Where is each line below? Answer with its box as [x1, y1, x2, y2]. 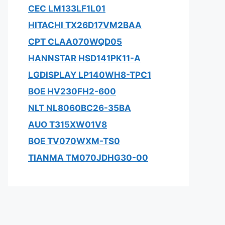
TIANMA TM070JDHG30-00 [28, 153, 148, 163]
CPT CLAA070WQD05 [28, 37, 122, 47]
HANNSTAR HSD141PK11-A [28, 53, 141, 63]
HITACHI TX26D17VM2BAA [28, 20, 142, 30]
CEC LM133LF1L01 [28, 4, 105, 14]
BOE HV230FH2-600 [28, 86, 116, 96]
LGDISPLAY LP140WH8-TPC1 [28, 70, 151, 80]
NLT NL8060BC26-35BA [28, 103, 131, 113]
